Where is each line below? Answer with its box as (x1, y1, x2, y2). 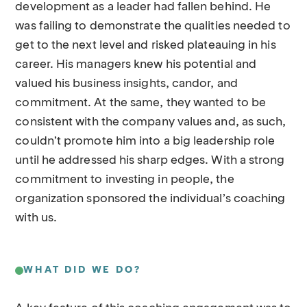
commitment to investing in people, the (15, 174, 234, 186)
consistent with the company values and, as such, (15, 116, 286, 128)
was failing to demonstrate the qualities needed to (15, 21, 291, 32)
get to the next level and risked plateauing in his (15, 40, 276, 51)
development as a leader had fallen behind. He (15, 1, 271, 13)
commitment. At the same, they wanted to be (15, 97, 266, 109)
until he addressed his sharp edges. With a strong (15, 155, 285, 167)
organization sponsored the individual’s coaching (15, 193, 286, 205)
